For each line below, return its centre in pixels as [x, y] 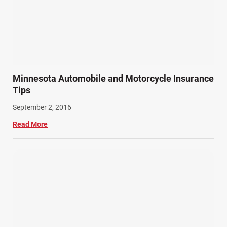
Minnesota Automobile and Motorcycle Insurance [113, 79]
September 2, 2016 [42, 108]
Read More [30, 124]
